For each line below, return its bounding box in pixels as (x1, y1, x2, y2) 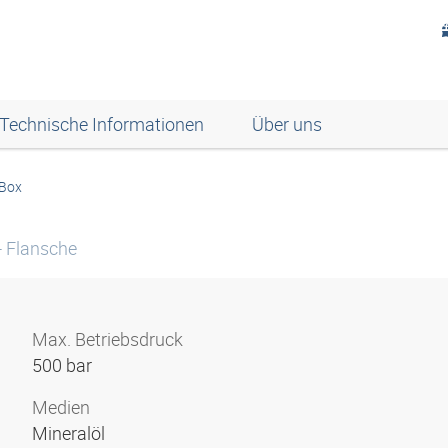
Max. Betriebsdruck (32, 327, 183, 351)
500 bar (32, 353, 96, 377)
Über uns (252, 112, 322, 136)
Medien (32, 395, 90, 419)
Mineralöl (32, 421, 109, 445)
